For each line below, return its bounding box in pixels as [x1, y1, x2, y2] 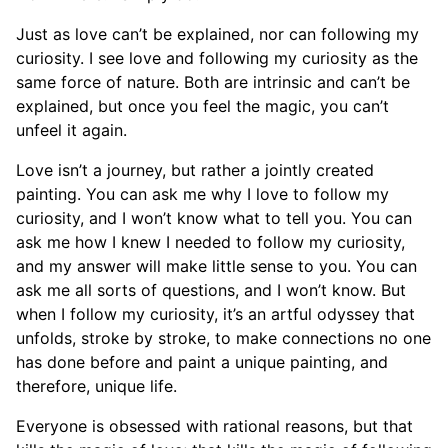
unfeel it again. [16, 120, 127, 141]
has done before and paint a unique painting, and [16, 352, 388, 373]
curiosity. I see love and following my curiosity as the [16, 48, 418, 69]
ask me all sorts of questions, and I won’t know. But [16, 280, 406, 301]
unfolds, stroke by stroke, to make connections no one [16, 328, 431, 349]
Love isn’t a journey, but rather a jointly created [16, 160, 374, 181]
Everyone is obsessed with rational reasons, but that [16, 416, 413, 437]
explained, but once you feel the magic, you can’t [16, 96, 389, 117]
